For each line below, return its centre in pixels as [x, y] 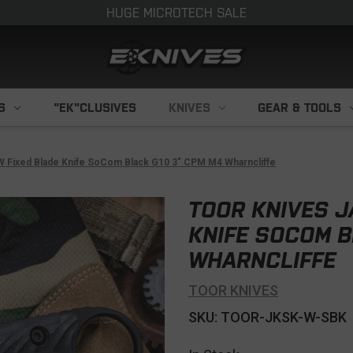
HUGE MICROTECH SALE [176, 13]
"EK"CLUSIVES [95, 108]
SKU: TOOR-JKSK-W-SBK [268, 317]
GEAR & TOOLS [300, 108]
